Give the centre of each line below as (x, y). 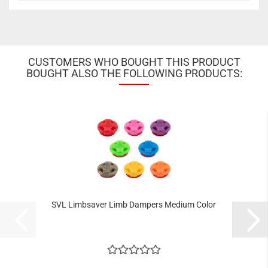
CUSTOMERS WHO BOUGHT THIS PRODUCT (134, 62)
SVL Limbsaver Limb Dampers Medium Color (134, 205)
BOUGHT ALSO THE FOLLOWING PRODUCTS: (134, 73)
